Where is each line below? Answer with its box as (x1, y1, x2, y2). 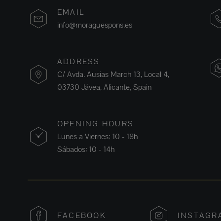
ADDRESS (57, 56, 100, 67)
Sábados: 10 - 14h (57, 144, 115, 155)
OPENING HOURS (57, 118, 134, 129)
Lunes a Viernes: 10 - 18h (57, 131, 138, 142)
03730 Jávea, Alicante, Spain (57, 82, 151, 93)
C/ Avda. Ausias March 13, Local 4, (57, 69, 169, 80)
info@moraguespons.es (57, 20, 132, 31)
